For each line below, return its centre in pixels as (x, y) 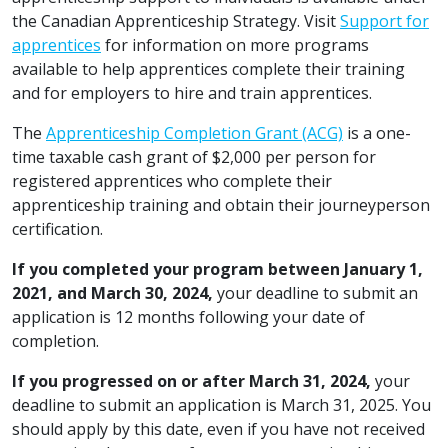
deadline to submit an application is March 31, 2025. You (221, 405)
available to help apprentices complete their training (208, 69)
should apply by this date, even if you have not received (218, 429)
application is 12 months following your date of (188, 317)
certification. (57, 229)
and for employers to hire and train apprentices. (192, 93)
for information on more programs (235, 45)
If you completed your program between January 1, (217, 269)
